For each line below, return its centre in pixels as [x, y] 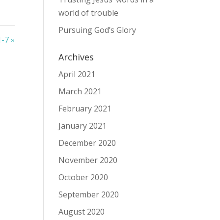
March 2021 [80, 91]
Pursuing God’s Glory [97, 30]
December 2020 [87, 143]
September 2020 [89, 194]
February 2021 [85, 108]
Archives [76, 57]
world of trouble [89, 13]
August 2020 [82, 211]
